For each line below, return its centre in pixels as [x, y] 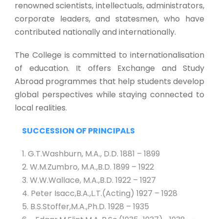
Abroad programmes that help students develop [109, 81]
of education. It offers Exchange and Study [109, 68]
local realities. [41, 108]
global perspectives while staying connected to [109, 95]
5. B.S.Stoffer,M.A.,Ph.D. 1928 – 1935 [86, 207]
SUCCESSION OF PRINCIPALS [78, 131]
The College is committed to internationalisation [109, 55]
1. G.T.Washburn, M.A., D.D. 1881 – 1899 [91, 154]
